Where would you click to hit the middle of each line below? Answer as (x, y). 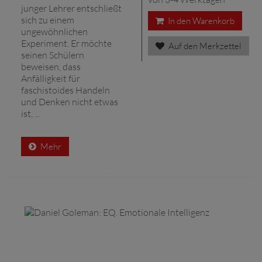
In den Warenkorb (200, 20)
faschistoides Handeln (65, 90)
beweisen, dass (51, 66)
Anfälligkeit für (51, 78)
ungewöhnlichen (54, 31)
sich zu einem (48, 20)
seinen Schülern (53, 55)
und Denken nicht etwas (70, 101)
